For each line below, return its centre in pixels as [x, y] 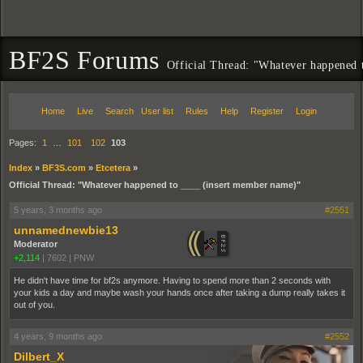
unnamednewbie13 [66, 230]
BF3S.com [64, 168]
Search [120, 111]
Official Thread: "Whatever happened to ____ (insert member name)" [155, 185]
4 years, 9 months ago [58, 336]
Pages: [24, 143]
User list [157, 111]
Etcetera [113, 168]
